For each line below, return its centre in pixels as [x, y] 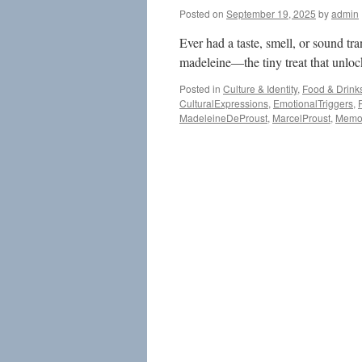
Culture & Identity [260, 88]
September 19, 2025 [271, 13]
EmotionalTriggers [313, 103]
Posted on [202, 13]
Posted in [200, 88]
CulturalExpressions [224, 103]
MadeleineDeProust [223, 118]
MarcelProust [301, 118]
